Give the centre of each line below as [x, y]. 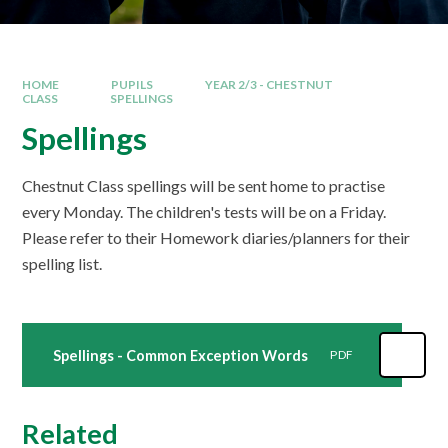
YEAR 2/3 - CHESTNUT [268, 85]
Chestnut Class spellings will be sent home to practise [204, 185]
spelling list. [65, 263]
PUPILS [132, 85]
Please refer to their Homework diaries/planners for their [216, 237]
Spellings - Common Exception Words [180, 355]
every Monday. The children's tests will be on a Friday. [204, 211]
